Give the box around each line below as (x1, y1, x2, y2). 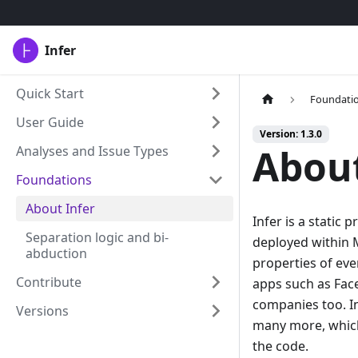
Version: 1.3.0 (260, 127, 322, 141)
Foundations (16, 171, 92, 189)
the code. (253, 337, 308, 356)
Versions (16, 302, 69, 320)
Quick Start (16, 85, 84, 102)
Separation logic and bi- (26, 229, 169, 246)
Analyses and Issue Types (16, 142, 169, 160)
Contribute (16, 273, 82, 291)
